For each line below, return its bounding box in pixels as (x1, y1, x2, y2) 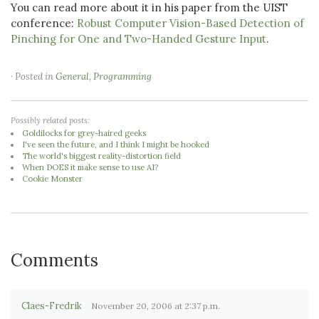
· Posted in (11, 70, 56, 83)
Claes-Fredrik (21, 299, 82, 312)
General (56, 70, 89, 83)
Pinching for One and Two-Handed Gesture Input (11, 32, 266, 46)
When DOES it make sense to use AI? (22, 162, 159, 172)
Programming (93, 70, 152, 83)
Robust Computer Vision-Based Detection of (77, 16, 304, 30)
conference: (11, 16, 77, 30)
